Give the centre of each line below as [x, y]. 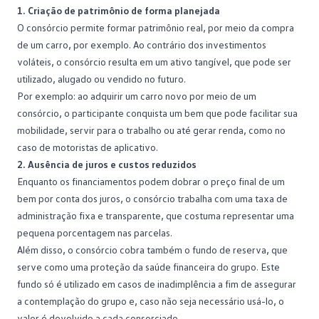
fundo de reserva [229, 249]
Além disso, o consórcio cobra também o [105, 249]
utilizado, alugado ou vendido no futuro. [101, 78]
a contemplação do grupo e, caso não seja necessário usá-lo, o [151, 300]
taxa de [271, 198]
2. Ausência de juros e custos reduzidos [107, 164]
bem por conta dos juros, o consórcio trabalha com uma [136, 198]
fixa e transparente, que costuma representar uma [185, 215]
